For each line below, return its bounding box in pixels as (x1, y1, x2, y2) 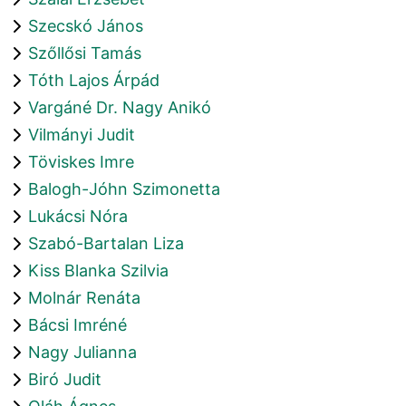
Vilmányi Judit (28, 124, 135, 144)
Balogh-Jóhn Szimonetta (28, 179, 220, 198)
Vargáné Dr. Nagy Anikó (28, 97, 211, 117)
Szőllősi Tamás (28, 43, 141, 63)
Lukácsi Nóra (28, 206, 128, 226)
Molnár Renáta (28, 287, 140, 307)
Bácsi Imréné (28, 314, 127, 334)
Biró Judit (28, 369, 101, 389)
